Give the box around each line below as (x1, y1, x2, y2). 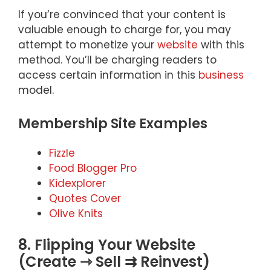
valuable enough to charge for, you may (18, 22, 231, 37)
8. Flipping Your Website (18, 235, 195, 255)
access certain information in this (18, 68, 198, 82)
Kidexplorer (49, 175, 106, 191)
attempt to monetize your (18, 38, 157, 52)
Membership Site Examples (18, 114, 207, 133)
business (198, 68, 244, 82)
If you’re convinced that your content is (18, 7, 226, 22)
